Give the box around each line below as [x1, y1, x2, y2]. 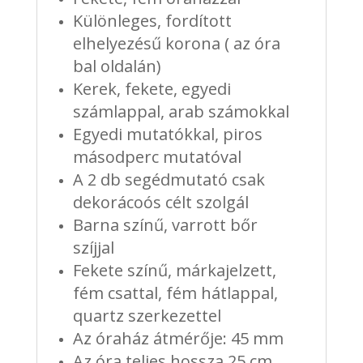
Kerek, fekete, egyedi [72, 78, 231, 100]
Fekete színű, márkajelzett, [72, 259, 276, 282]
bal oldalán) [72, 55, 161, 78]
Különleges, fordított [72, 10, 232, 32]
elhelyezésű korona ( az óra [72, 32, 280, 55]
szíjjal [72, 237, 114, 259]
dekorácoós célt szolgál [72, 191, 249, 214]
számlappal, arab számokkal [72, 100, 289, 123]
